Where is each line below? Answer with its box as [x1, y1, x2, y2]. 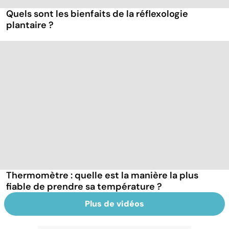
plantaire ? [6, 19, 54, 32]
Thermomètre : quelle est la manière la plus [6, 169, 198, 181]
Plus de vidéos [85, 198, 144, 209]
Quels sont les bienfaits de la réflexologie [6, 8, 188, 20]
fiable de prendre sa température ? [6, 180, 162, 193]
